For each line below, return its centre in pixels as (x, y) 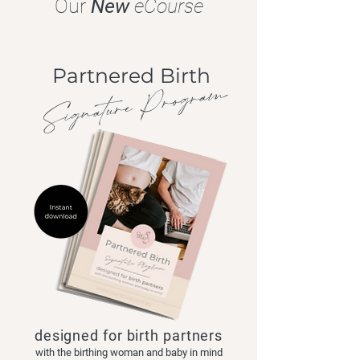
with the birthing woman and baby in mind (129, 352)
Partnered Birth (131, 76)
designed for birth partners (129, 335)
